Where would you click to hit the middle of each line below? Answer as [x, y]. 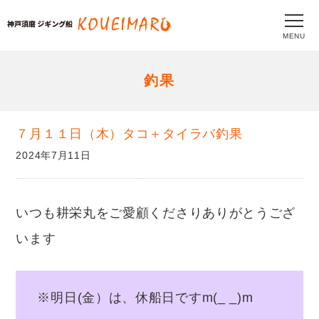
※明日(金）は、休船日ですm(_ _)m [145, 298]
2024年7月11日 [53, 156]
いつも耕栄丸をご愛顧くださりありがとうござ [156, 213]
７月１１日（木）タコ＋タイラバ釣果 [129, 134]
